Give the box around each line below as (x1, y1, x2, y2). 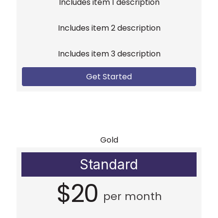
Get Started (86, 71, 132, 83)
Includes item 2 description (57, 22, 161, 34)
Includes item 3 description (57, 48, 161, 60)
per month (103, 189, 162, 204)
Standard (80, 156, 138, 173)
